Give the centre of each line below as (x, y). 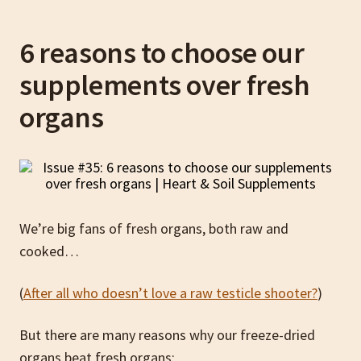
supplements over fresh (165, 85)
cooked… (51, 251)
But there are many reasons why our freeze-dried (167, 334)
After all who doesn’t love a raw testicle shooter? (170, 293)
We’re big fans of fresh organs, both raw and (154, 228)
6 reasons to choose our (162, 52)
